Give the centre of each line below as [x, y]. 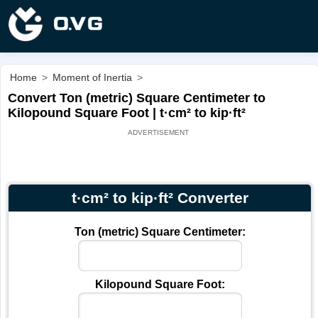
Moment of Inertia [92, 77]
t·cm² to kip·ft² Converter [160, 197]
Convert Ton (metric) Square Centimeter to [136, 98]
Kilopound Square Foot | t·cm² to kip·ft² [126, 113]
